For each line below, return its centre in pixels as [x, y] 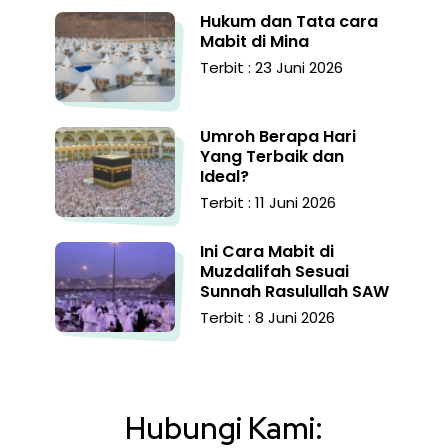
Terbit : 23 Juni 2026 [271, 68]
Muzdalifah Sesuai [274, 272]
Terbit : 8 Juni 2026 [267, 318]
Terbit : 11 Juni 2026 [268, 203]
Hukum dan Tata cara [289, 22]
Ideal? [224, 177]
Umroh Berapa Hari [278, 137]
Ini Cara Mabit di [267, 252]
